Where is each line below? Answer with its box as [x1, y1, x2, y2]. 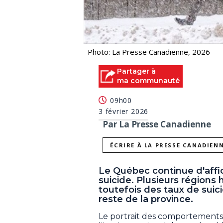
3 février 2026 [99, 107, 149, 116]
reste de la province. [99, 194, 193, 205]
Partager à [117, 66, 156, 76]
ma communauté [117, 76, 180, 85]
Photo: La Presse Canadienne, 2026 [88, 46, 210, 57]
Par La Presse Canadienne [103, 118, 211, 130]
